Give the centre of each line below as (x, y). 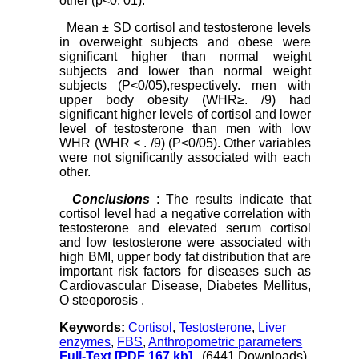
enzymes (85, 342)
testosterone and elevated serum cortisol (185, 228)
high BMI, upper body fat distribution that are (185, 257)
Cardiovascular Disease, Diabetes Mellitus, (185, 286)
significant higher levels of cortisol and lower (185, 115)
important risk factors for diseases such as (185, 272)
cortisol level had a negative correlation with (185, 214)
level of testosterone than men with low (185, 129)
